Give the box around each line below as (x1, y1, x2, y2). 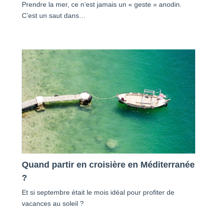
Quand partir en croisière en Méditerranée (21, 159, 195, 170)
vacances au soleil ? (21, 199, 84, 207)
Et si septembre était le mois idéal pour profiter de (21, 188, 174, 196)
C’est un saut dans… (21, 11, 86, 19)
